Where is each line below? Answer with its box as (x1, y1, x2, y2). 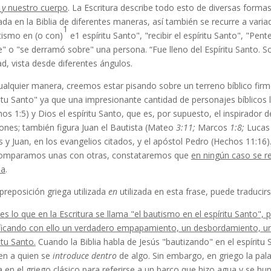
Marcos (197, 122, 230, 133)
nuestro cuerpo (7, 2, 68, 13)
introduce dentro (52, 250, 119, 261)
